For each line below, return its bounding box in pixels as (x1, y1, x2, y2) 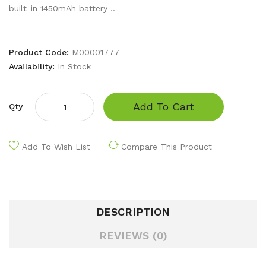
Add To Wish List (22, 142, 90, 151)
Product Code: (9, 47, 72, 57)
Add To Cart (133, 100, 194, 113)
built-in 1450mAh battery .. (9, 4, 115, 13)
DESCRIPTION (96, 205, 170, 218)
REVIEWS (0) (99, 229, 167, 242)
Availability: (9, 62, 58, 71)
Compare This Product (121, 142, 212, 151)
